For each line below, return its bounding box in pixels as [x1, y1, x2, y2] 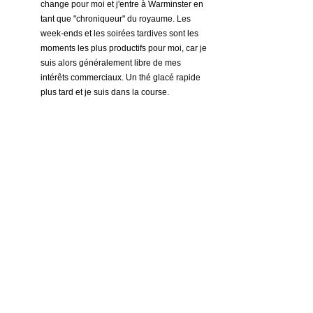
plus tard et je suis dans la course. [41, 87, 169, 97]
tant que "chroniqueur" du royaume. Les [41, 13, 193, 24]
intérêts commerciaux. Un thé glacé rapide [41, 72, 203, 82]
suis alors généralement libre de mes [41, 57, 183, 68]
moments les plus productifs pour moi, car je [41, 43, 209, 53]
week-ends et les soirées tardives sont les [41, 28, 201, 38]
